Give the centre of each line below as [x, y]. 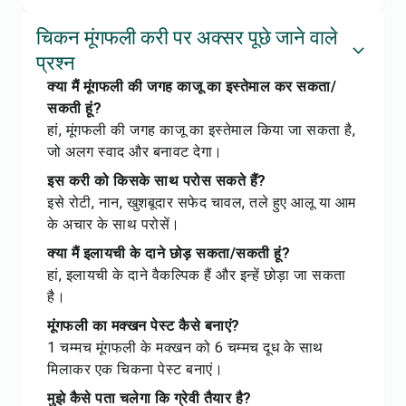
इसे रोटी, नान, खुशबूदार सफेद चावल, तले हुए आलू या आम [202, 203]
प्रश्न [56, 63]
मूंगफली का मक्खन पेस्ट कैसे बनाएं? [144, 326]
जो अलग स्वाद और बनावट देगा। [135, 152]
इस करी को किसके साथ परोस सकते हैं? [157, 181]
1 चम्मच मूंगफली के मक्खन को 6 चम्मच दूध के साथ [185, 348]
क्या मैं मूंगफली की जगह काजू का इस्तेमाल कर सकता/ [192, 87]
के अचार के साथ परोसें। [114, 224]
